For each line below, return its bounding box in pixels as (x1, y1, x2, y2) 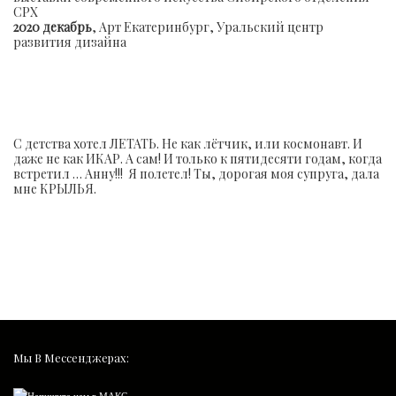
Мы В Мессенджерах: (13, 350, 129, 366)
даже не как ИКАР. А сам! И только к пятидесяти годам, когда (13, 149, 382, 167)
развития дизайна (13, 33, 126, 50)
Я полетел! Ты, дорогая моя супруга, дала (128, 164, 379, 182)
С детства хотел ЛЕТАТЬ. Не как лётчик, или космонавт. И (13, 134, 362, 152)
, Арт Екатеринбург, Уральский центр (92, 18, 324, 35)
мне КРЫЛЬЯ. (13, 179, 96, 197)
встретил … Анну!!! (13, 164, 128, 182)
